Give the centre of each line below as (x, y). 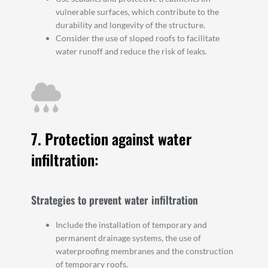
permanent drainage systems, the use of (129, 237)
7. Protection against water (112, 138)
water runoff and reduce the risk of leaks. (132, 51)
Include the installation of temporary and (132, 224)
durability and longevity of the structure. (131, 25)
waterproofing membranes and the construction (145, 251)
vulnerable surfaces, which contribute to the (138, 12)
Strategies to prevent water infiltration (115, 200)
